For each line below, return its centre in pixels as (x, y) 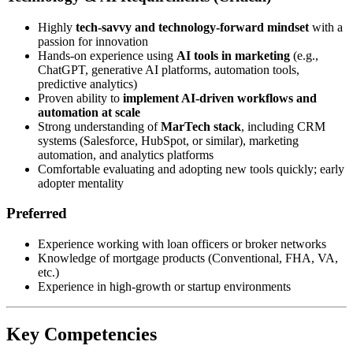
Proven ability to (80, 98)
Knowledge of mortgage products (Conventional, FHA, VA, (188, 258)
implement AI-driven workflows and (220, 98)
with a (326, 27)
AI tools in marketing (233, 55)
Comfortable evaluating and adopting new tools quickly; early (191, 169)
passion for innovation (93, 41)
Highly (57, 27)
